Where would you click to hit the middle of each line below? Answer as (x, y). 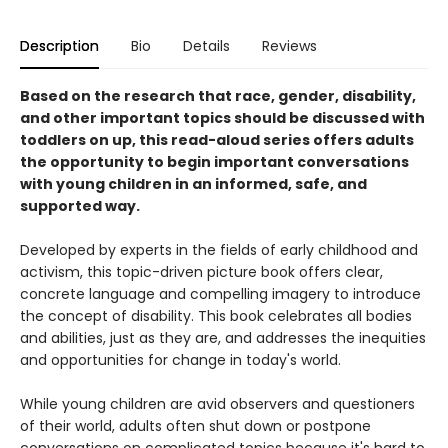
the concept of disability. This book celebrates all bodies (216, 316)
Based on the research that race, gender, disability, (218, 96)
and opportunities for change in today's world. (180, 360)
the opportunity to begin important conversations (214, 162)
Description (59, 46)
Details (206, 46)
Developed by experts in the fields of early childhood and (219, 250)
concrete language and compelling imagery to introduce (220, 294)
